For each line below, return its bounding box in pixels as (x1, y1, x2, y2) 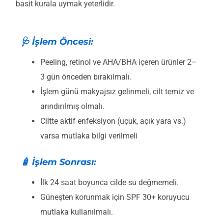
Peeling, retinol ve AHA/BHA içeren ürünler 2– (40, 57, 197, 67)
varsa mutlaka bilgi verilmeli (40, 131, 137, 141)
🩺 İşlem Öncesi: (21, 36, 93, 48)
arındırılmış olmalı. (40, 102, 105, 111)
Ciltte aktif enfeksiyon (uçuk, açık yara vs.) (40, 116, 186, 126)
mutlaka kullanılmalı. (40, 207, 113, 217)
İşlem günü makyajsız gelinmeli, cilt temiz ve (40, 87, 194, 97)
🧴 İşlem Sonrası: (21, 157, 96, 168)
